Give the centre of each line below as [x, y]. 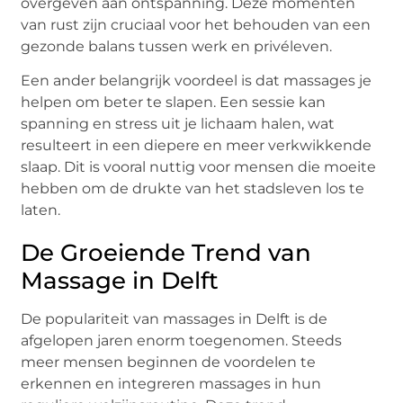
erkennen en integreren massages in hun [171, 384]
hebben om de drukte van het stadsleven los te [193, 189]
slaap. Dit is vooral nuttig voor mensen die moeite [199, 167]
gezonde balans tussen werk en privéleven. [177, 46]
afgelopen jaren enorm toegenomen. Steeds [182, 341]
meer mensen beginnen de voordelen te [169, 363]
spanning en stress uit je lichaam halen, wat [178, 124]
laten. [41, 210]
